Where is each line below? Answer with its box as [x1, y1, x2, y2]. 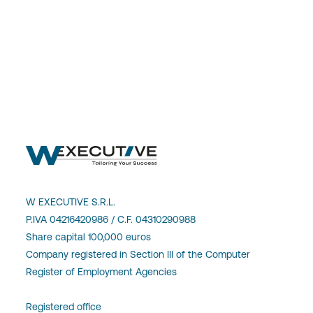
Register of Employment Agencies [26, 265, 177, 277]
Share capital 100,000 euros [26, 231, 152, 242]
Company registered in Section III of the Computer [26, 248, 251, 260]
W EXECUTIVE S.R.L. [26, 196, 116, 208]
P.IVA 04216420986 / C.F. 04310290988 [26, 213, 196, 225]
